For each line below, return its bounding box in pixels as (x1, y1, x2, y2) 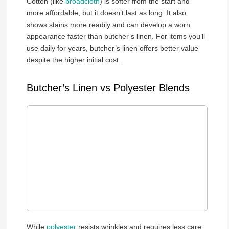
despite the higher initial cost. (26, 56, 121, 64)
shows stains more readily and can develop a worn (26, 20, 190, 29)
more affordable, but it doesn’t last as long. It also (26, 9, 186, 17)
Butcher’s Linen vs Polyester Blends (26, 82, 190, 94)
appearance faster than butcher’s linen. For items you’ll (26, 32, 205, 41)
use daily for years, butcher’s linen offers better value (26, 44, 198, 53)
